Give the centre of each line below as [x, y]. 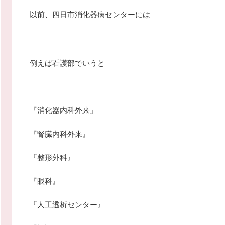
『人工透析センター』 [67, 205]
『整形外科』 [52, 157]
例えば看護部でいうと [67, 63]
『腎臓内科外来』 [60, 134]
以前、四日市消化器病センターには [90, 14]
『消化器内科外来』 [64, 110]
